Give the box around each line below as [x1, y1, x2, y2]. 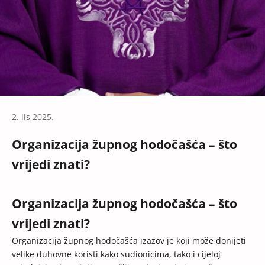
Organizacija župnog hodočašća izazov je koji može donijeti [12, 235, 246, 247]
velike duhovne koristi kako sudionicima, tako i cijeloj [12, 248, 221, 260]
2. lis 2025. [12, 111, 54, 123]
